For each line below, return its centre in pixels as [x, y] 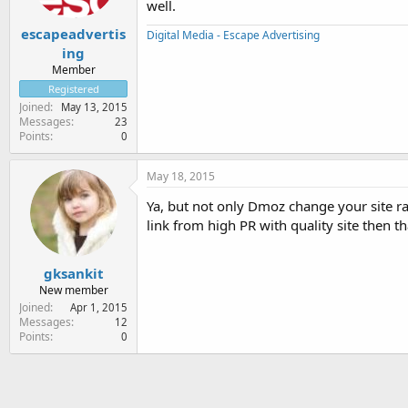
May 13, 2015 [94, 107]
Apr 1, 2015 [99, 307]
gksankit [73, 273]
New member [73, 290]
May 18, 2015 [181, 176]
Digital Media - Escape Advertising [233, 35]
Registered [73, 89]
